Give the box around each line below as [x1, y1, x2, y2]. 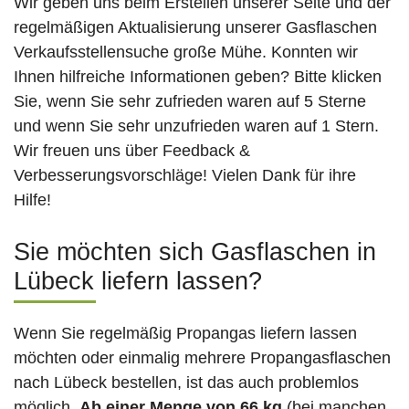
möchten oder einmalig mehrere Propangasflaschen [14, 349, 391, 368]
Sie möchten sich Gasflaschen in [14, 238, 376, 267]
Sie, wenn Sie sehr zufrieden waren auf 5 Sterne [14, 92, 366, 111]
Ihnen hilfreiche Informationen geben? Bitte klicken [14, 68, 382, 87]
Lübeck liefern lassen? [14, 267, 262, 296]
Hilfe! [14, 191, 51, 210]
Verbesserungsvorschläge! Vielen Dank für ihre [14, 166, 356, 185]
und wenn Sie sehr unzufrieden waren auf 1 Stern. [14, 117, 379, 136]
